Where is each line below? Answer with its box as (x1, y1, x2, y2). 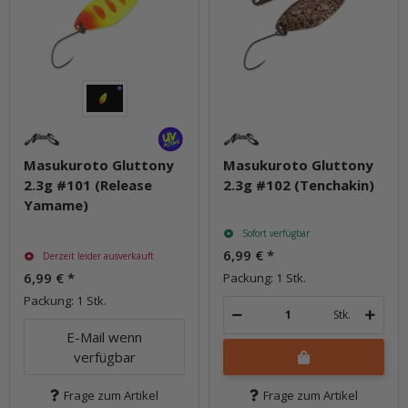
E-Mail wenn (66, 327, 142, 346)
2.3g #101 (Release (24, 175, 152, 194)
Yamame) (24, 195, 88, 214)
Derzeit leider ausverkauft (42, 249, 154, 262)
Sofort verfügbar (241, 226, 310, 240)
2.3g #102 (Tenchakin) (223, 175, 374, 194)
